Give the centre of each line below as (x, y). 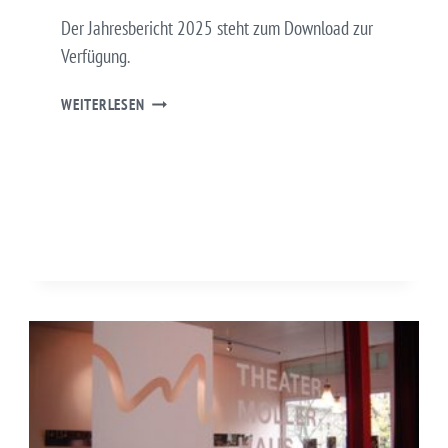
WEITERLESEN (103, 104)
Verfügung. (95, 55)
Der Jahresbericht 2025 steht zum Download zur (217, 27)
